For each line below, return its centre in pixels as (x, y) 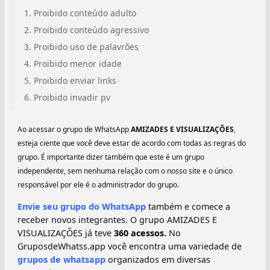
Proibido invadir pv (72, 97)
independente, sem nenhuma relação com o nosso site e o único (125, 171)
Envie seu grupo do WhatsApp (82, 207)
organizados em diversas (158, 260)
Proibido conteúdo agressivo (91, 30)
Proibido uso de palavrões (86, 46)
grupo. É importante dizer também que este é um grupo (111, 157)
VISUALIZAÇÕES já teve (66, 233)
